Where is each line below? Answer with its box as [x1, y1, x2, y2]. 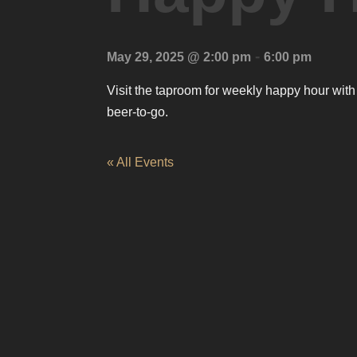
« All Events [107, 155, 175, 169]
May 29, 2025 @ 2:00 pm [107, 49, 252, 64]
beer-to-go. [107, 104, 169, 119]
